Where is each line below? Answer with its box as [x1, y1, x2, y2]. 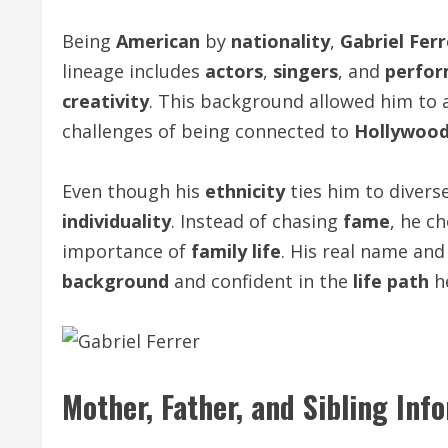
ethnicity [205, 179, 285, 203]
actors [205, 59, 263, 83]
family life [191, 239, 281, 263]
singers [273, 59, 338, 83]
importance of [62, 239, 191, 263]
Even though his [62, 179, 205, 203]
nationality [231, 29, 330, 53]
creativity [62, 89, 149, 113]
